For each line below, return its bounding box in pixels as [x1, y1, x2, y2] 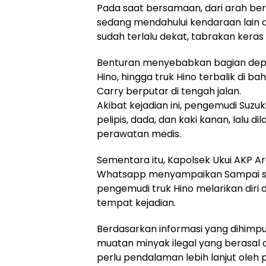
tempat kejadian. [97, 196, 176, 210]
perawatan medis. [97, 127, 181, 141]
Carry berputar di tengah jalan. [97, 84, 241, 98]
